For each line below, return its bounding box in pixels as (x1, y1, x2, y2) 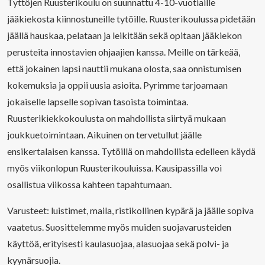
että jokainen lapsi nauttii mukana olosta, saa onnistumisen (7, 63, 241, 74)
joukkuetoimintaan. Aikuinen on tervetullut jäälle (7, 129, 202, 140)
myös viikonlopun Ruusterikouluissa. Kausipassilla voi (7, 162, 222, 173)
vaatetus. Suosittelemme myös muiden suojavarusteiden (7, 221, 231, 232)
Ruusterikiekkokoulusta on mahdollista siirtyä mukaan (7, 112, 226, 124)
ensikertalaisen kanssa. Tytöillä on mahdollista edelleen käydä (7, 146, 256, 157)
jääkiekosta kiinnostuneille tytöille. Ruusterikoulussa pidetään (7, 13, 256, 24)
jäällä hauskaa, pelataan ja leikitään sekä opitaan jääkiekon (7, 30, 242, 41)
